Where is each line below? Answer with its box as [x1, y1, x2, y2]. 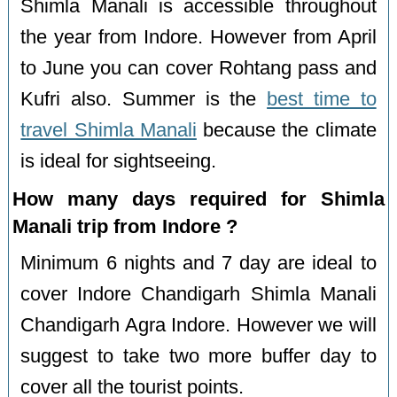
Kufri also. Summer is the [20, 89, 268, 111]
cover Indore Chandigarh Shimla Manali [20, 284, 377, 306]
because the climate [196, 120, 377, 142]
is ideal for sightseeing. [20, 151, 217, 173]
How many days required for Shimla [12, 188, 385, 211]
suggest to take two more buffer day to [20, 346, 377, 368]
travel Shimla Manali [20, 120, 197, 142]
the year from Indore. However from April [20, 27, 377, 49]
